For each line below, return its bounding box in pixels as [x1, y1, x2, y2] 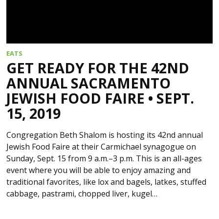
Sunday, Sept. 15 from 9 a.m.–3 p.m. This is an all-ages [6, 153, 202, 164]
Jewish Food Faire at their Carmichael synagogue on [6, 141, 197, 153]
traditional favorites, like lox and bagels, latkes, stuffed [6, 176, 207, 188]
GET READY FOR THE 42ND [6, 58, 190, 78]
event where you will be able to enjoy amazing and [6, 165, 191, 176]
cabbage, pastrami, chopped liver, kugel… [6, 188, 158, 199]
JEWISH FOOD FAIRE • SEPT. [6, 88, 195, 108]
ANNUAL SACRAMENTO [6, 73, 171, 93]
